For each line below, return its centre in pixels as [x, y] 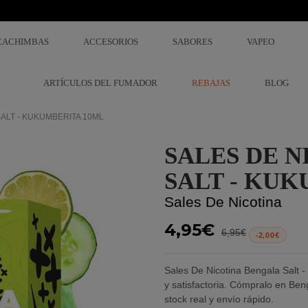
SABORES [192, 42]
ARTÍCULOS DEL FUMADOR [100, 83]
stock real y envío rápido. [219, 299]
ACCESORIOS [111, 42]
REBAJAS [211, 83]
